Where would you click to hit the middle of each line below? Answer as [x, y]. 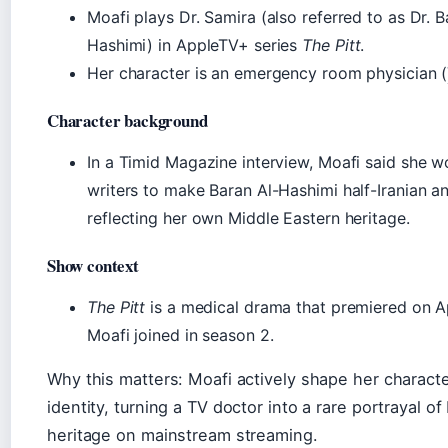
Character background [127, 120]
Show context [93, 265]
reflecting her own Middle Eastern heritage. [248, 217]
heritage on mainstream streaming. [182, 434]
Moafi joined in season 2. [180, 334]
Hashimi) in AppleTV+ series [195, 44]
